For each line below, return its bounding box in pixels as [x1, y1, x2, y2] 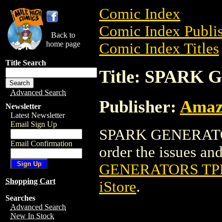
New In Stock [10, 212, 54, 220]
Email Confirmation [10, 139, 72, 148]
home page [46, 40, 80, 48]
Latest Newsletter [10, 111, 65, 119]
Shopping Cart [5, 177, 55, 185]
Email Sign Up [10, 120, 57, 128]
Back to [51, 31, 75, 39]
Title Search [5, 58, 46, 67]
